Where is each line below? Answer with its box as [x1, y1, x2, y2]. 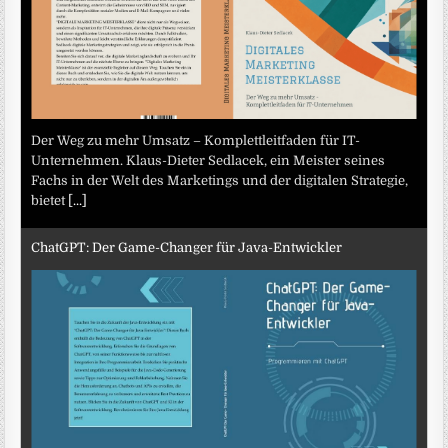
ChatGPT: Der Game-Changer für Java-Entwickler [31, 239, 343, 255]
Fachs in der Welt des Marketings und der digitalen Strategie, [31, 173, 409, 189]
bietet [31, 193, 69, 209]
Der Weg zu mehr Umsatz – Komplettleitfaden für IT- [31, 133, 361, 149]
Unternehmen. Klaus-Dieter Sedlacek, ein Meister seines [31, 153, 386, 169]
